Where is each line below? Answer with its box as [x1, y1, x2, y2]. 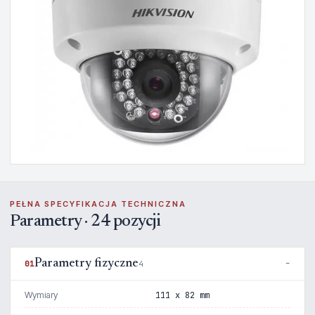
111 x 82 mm [155, 290, 210, 301]
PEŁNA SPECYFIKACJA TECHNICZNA [10, 199, 186, 209]
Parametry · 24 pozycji [10, 213, 160, 230]
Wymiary [25, 290, 58, 300]
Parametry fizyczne [34, 257, 139, 270]
